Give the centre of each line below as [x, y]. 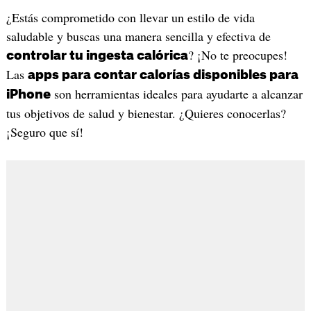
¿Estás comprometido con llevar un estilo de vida [130, 18]
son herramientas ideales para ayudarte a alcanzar [176, 94]
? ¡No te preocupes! [237, 55]
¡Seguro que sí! [44, 132]
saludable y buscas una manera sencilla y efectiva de [138, 36]
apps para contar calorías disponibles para [163, 75]
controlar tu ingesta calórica [97, 56]
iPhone [28, 95]
